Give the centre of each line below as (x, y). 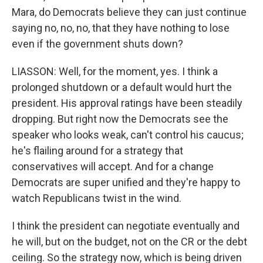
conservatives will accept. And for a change (113, 167)
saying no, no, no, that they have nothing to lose (121, 28)
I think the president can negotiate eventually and (126, 226)
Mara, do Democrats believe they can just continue (129, 12)
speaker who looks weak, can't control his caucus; (128, 135)
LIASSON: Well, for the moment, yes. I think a (115, 72)
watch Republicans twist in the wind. (97, 198)
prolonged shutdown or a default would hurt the (122, 87)
